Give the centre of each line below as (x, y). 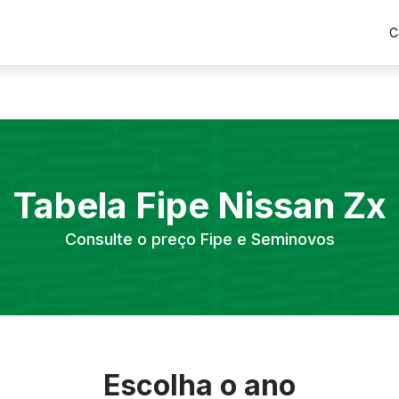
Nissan (276, 205)
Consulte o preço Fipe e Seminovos (199, 239)
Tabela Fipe (115, 205)
